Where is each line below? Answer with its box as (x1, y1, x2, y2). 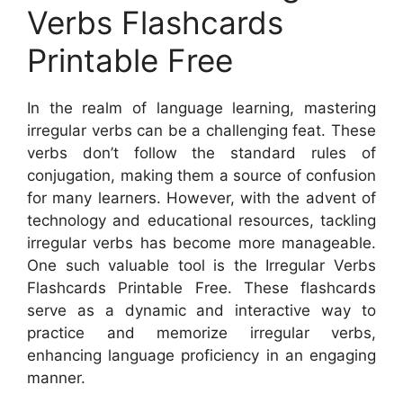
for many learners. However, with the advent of (27, 188, 376, 207)
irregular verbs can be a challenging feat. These (27, 121, 376, 139)
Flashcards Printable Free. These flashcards (27, 278, 376, 297)
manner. (27, 368, 85, 387)
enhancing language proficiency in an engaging (27, 345, 376, 364)
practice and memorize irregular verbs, (27, 323, 376, 342)
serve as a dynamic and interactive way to (27, 300, 376, 319)
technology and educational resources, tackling (27, 210, 376, 229)
